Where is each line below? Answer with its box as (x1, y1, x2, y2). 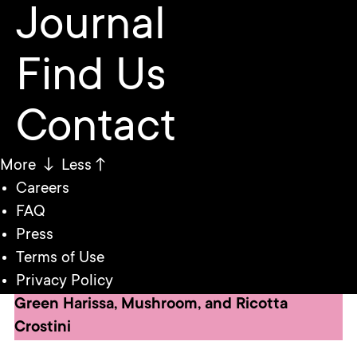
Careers (16, 181, 69, 199)
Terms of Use (16, 250, 104, 269)
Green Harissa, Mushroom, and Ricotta (14, 296, 288, 315)
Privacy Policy (16, 273, 113, 292)
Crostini (14, 320, 71, 338)
